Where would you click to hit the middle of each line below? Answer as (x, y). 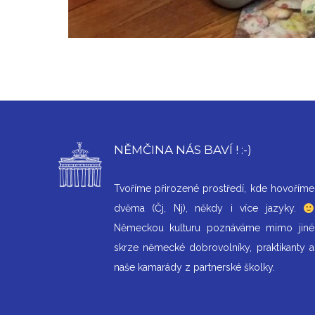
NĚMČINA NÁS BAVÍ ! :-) (183, 150)
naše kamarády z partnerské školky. (194, 268)
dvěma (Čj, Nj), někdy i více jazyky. (209, 208)
